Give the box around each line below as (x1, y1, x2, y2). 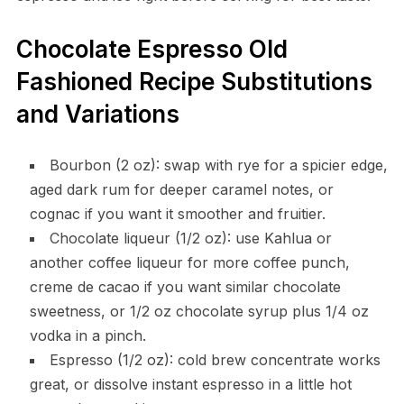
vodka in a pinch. (29, 326, 146, 345)
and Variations (15, 100, 179, 129)
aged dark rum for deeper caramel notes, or (29, 180, 334, 199)
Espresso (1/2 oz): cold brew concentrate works (49, 351, 381, 370)
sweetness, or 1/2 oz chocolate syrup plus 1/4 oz (29, 302, 369, 321)
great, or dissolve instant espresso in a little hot (29, 375, 352, 394)
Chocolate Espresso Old (15, 35, 288, 64)
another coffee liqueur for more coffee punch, (29, 253, 350, 272)
